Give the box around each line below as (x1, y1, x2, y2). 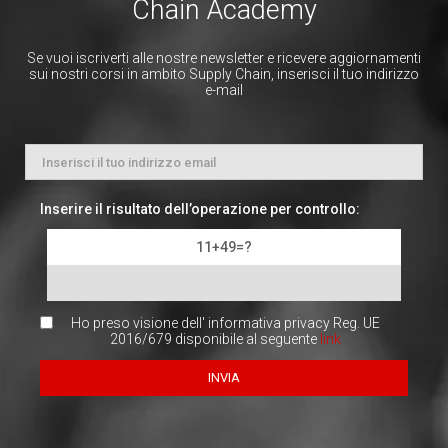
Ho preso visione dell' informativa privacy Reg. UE (71, 315, 381, 332)
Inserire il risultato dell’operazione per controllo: (40, 201, 360, 218)
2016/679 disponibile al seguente (110, 331, 321, 348)
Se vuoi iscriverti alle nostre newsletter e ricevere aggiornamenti (27, 50, 421, 67)
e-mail (205, 82, 243, 99)
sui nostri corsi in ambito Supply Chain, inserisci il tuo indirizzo (29, 66, 419, 83)
